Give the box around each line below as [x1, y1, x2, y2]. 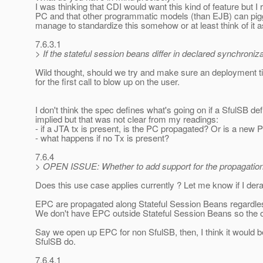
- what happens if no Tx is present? [35, 131, 169, 144]
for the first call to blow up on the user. [35, 75, 180, 88]
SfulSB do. [35, 235, 76, 248]
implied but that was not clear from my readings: [35, 113, 218, 126]
